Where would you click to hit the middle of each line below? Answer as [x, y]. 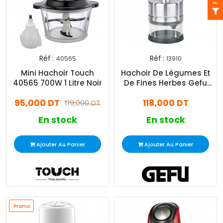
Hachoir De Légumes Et [166, 73]
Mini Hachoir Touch [57, 73]
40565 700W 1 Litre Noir [57, 83]
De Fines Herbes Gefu [166, 83]
